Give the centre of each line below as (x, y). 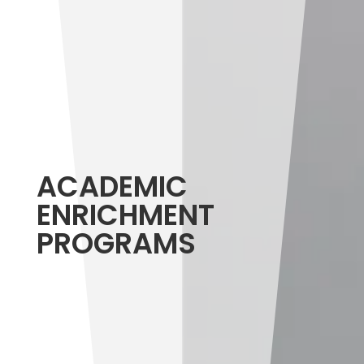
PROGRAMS (116, 243)
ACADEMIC (112, 186)
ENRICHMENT (125, 214)
